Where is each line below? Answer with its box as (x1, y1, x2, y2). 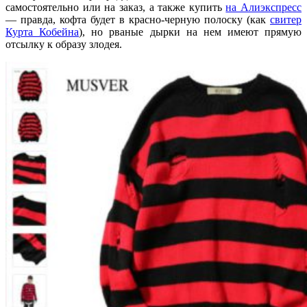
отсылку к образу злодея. (5, 38, 122, 50)
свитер (270, 13, 302, 25)
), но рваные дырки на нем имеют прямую (79, 25, 302, 38)
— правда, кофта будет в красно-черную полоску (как (5, 13, 270, 25)
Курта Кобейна (5, 25, 79, 38)
